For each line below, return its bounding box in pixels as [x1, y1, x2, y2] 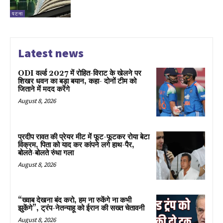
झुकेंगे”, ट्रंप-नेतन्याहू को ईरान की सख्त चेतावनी [18, 204, 144, 214]
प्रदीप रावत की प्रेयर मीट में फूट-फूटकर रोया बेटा [18, 132, 149, 142]
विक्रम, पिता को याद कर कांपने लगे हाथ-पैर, [18, 140, 134, 150]
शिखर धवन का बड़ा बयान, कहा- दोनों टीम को [18, 76, 136, 86]
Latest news [18, 45, 84, 61]
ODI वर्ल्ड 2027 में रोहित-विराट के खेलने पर [18, 68, 141, 78]
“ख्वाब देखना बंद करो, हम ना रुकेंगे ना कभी [18, 196, 131, 206]
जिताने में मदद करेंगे [18, 84, 70, 94]
